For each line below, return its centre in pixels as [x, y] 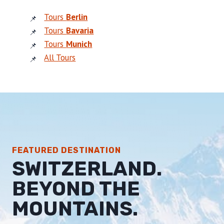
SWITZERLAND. [87, 169]
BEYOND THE [76, 189]
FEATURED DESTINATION [66, 150]
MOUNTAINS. [75, 209]
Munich [79, 44]
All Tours [60, 58]
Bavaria [80, 31]
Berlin [77, 17]
